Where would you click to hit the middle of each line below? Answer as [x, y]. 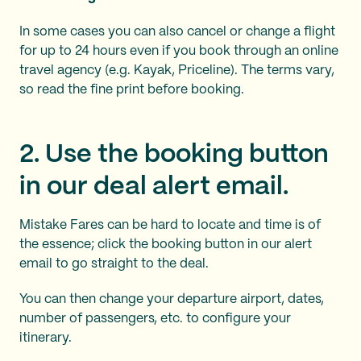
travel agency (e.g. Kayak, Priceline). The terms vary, [177, 71]
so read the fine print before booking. [132, 90]
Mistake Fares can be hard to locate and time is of [170, 225]
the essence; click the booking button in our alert [166, 245]
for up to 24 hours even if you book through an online [179, 51]
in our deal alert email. [154, 187]
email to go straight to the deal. [116, 264]
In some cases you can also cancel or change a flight [177, 32]
